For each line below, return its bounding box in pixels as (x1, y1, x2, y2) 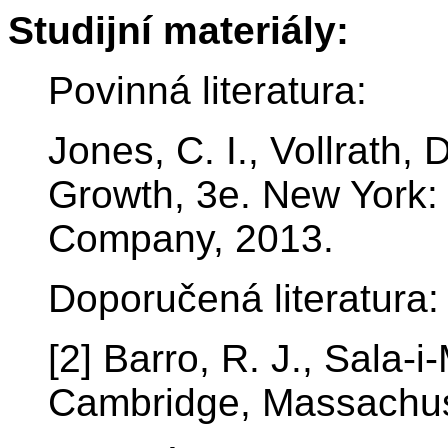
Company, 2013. (48, 217, 334, 261)
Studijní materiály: (8, 9, 349, 53)
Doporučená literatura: (48, 277, 439, 321)
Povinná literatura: (48, 69, 367, 113)
